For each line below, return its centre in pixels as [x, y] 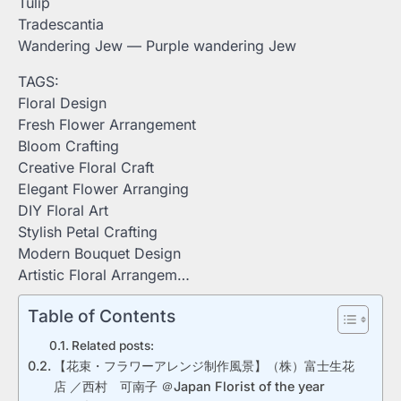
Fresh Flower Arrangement [107, 124]
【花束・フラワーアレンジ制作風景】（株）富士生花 [204, 366]
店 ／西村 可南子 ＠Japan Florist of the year [189, 386]
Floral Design [62, 103]
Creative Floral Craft [86, 167]
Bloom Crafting [68, 146]
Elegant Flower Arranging [103, 189]
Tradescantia [61, 24]
